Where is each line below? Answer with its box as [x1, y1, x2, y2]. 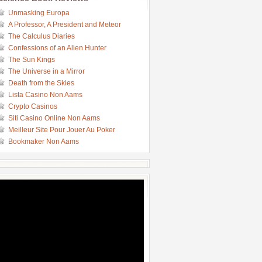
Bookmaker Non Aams [8, 137, 79, 146]
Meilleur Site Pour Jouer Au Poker [8, 126, 115, 134]
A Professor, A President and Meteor [8, 20, 121, 29]
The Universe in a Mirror [8, 67, 85, 75]
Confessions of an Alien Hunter [8, 44, 106, 52]
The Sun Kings [8, 56, 55, 64]
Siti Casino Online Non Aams [8, 114, 100, 122]
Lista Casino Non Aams [8, 91, 82, 99]
